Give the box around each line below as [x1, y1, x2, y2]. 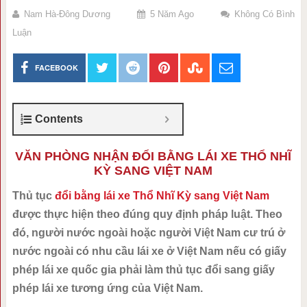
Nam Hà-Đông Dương [23, 9, 110, 19]
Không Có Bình [234, 9, 295, 19]
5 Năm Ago [149, 9, 194, 19]
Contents [34, 113, 83, 125]
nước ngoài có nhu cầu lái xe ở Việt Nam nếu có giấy [12, 245, 286, 257]
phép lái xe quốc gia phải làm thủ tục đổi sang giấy [12, 264, 275, 275]
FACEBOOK [35, 62, 79, 73]
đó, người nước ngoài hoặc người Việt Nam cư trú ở [12, 227, 285, 238]
